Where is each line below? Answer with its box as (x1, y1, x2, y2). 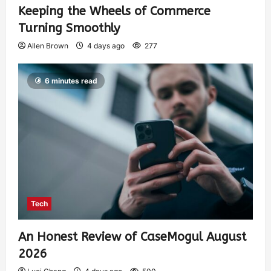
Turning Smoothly (18, 21, 120, 35)
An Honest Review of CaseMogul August (18, 230, 246, 244)
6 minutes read (45, 76, 97, 85)
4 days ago (85, 41, 126, 50)
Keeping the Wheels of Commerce (18, 4, 211, 18)
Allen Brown (27, 41, 68, 50)
